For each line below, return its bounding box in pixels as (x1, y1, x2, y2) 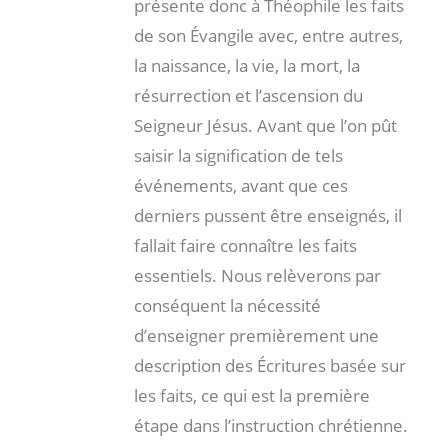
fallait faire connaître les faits (134, 233, 357, 257)
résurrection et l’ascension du (134, 83, 363, 107)
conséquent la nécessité (134, 293, 321, 317)
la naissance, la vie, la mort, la (134, 53, 360, 77)
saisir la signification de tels (134, 143, 343, 167)
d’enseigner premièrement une (134, 323, 379, 347)
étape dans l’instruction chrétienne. (134, 413, 408, 437)
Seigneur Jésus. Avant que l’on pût (134, 113, 397, 137)
